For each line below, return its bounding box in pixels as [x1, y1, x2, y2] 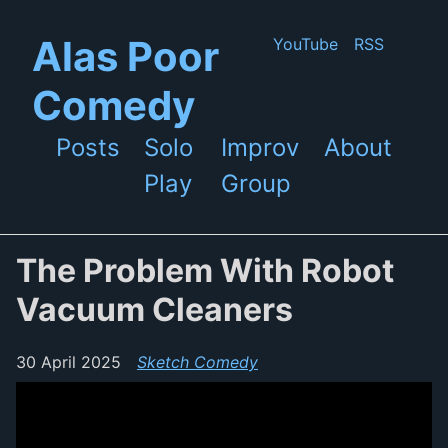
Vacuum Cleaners [16, 290, 293, 329]
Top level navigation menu [32, 149, 341, 179]
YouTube [273, 34, 338, 54]
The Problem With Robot [16, 251, 394, 290]
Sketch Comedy [137, 352, 258, 373]
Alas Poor [32, 32, 219, 81]
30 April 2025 [16, 352, 121, 373]
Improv [221, 133, 299, 162]
